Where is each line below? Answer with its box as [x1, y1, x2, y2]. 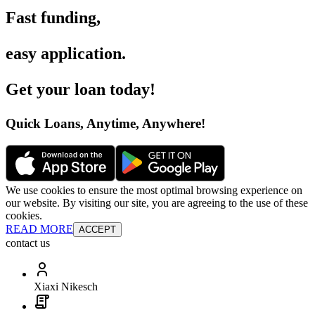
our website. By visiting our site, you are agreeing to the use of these [6, 196, 308, 209]
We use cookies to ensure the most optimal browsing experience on [6, 184, 302, 196]
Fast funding [6, 8, 96, 27]
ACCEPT [79, 224, 116, 235]
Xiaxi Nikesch [34, 280, 98, 292]
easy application [6, 44, 122, 63]
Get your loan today [6, 80, 150, 99]
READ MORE [6, 222, 73, 235]
